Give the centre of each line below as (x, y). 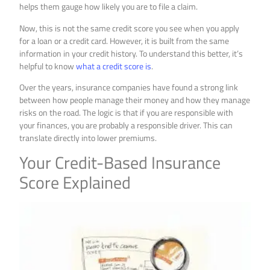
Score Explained (75, 183)
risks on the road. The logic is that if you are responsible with (127, 113)
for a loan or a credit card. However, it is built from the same (124, 40)
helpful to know (48, 66)
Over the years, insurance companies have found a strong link (129, 87)
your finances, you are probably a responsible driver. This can (126, 125)
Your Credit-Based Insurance (120, 163)
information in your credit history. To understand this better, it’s (131, 53)
